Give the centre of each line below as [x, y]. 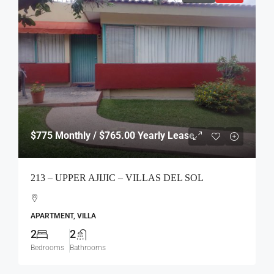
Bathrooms [88, 248]
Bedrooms [47, 248]
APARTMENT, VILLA [63, 216]
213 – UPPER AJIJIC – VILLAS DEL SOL [117, 178]
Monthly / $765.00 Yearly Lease [124, 136]
